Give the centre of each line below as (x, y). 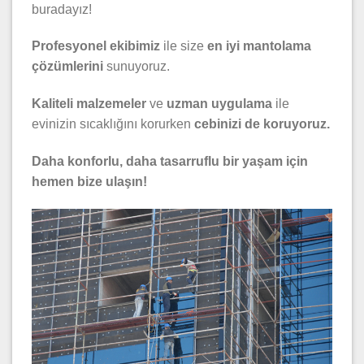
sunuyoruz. (136, 67)
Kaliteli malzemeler (89, 104)
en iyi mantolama (259, 46)
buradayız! (62, 9)
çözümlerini (67, 67)
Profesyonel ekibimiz (96, 46)
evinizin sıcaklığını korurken (113, 124)
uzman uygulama (219, 104)
